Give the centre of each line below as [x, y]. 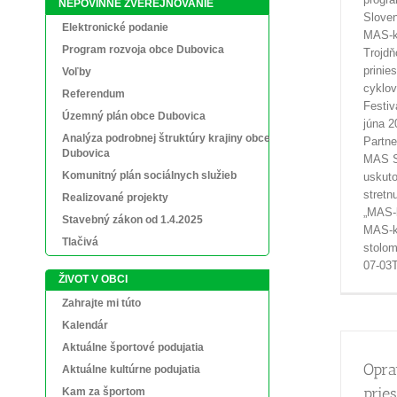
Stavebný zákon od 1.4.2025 [132, 220]
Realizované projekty [115, 198]
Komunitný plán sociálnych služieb [149, 175]
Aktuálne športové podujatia [133, 347]
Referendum [93, 94]
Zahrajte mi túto [101, 303]
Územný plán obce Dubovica [134, 116]
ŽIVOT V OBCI [93, 279]
